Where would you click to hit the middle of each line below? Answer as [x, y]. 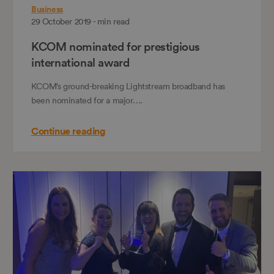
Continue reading [68, 131]
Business [47, 9]
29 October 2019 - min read [80, 22]
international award [80, 63]
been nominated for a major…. [87, 101]
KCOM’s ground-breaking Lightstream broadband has [128, 87]
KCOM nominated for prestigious [116, 47]
